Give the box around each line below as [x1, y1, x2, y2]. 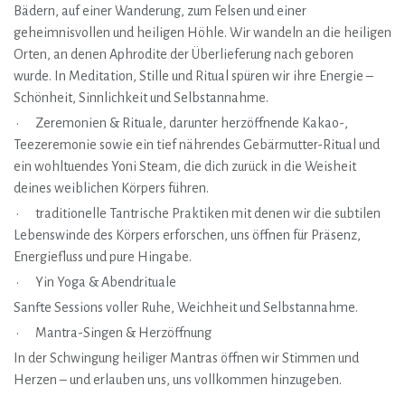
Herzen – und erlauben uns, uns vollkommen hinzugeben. [14, 372, 342, 387]
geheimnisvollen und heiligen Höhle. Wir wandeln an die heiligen [14, 25, 391, 40]
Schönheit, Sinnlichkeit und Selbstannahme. [14, 90, 268, 105]
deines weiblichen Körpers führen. [14, 181, 209, 195]
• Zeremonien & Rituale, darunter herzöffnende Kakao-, [14, 116, 348, 130]
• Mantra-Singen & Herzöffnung [14, 325, 212, 340]
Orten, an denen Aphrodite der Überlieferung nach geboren [14, 47, 353, 61]
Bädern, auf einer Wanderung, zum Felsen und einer [14, 4, 306, 18]
